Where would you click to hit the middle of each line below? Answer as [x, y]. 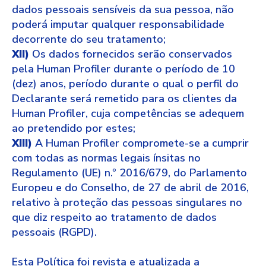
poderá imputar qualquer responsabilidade [118, 24]
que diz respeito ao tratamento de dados [114, 217]
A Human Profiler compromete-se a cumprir [140, 143]
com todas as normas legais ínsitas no [106, 158]
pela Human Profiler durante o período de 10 [123, 69]
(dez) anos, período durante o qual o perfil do [125, 84]
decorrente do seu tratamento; [89, 39]
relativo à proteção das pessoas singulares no [127, 202]
